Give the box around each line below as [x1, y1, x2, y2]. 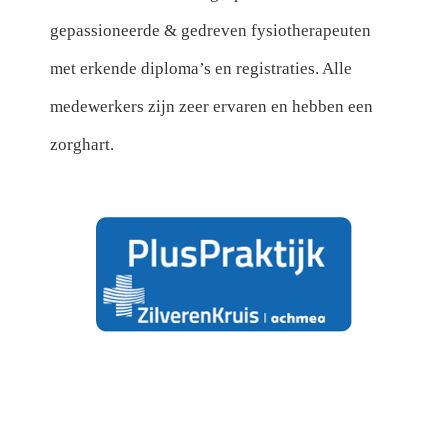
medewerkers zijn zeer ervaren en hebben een [49, 97, 373, 117]
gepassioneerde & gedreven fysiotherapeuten [49, 21, 371, 41]
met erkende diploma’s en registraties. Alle [49, 59, 352, 79]
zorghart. [49, 135, 114, 155]
